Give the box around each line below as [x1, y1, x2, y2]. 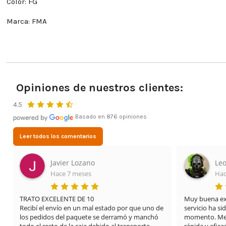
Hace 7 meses [50, 169, 92, 179]
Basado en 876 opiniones [73, 113, 147, 121]
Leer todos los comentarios [19, 133, 96, 140]
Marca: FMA [6, 16, 47, 26]
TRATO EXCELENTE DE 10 [20, 194, 94, 204]
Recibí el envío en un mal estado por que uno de [20, 203, 164, 213]
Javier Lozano [50, 158, 95, 168]
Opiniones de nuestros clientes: [16, 81, 183, 94]
